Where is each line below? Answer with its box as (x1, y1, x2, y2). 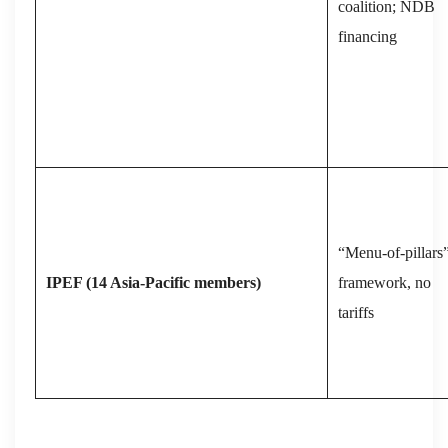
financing (338, 27, 397, 45)
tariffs (338, 303, 374, 321)
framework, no (338, 273, 431, 291)
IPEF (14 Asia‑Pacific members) (46, 273, 261, 291)
